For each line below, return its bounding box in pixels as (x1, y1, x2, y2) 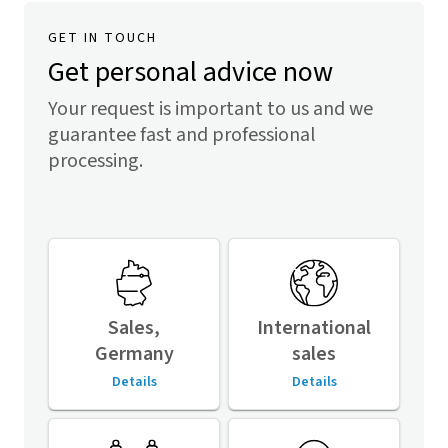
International (257, 314, 371, 342)
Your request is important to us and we (48, 95, 373, 123)
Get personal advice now (48, 52, 333, 92)
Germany (94, 340, 174, 368)
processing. (48, 147, 143, 175)
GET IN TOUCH (48, 28, 157, 48)
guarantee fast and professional (48, 121, 316, 149)
